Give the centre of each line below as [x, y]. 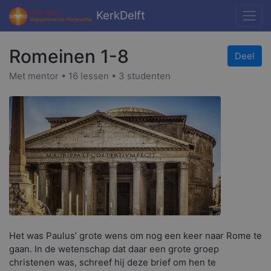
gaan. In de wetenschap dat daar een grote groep [114, 249]
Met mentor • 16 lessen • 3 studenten [90, 76]
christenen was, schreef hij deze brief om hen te [113, 262]
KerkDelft [119, 16]
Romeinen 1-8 [69, 56]
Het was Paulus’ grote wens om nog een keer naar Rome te [135, 235]
